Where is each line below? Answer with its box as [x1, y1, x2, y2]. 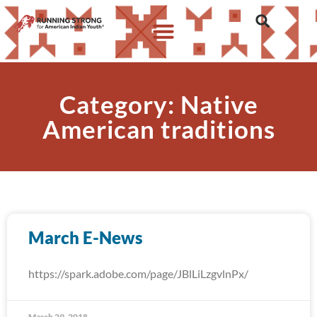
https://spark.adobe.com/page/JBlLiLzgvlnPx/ [28, 267, 248, 280]
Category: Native [59, 89, 258, 119]
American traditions [42, 114, 275, 144]
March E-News [28, 227, 143, 248]
